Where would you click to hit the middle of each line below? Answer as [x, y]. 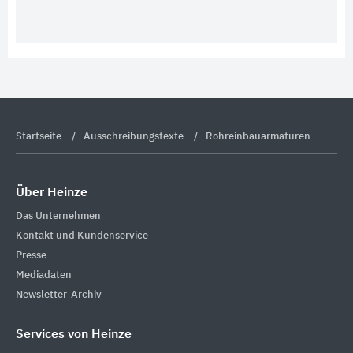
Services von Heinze [74, 334]
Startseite [40, 137]
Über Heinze [52, 193]
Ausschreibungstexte [135, 137]
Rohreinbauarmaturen [258, 137]
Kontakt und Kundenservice [82, 236]
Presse [31, 255]
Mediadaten [44, 275]
